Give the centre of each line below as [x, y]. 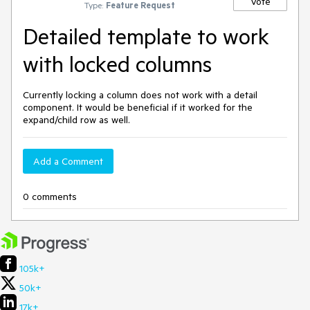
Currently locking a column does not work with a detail [140, 95]
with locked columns [117, 64]
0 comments [50, 197]
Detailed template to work [146, 36]
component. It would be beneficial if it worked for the [138, 107]
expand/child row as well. [76, 120]
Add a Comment [68, 161]
